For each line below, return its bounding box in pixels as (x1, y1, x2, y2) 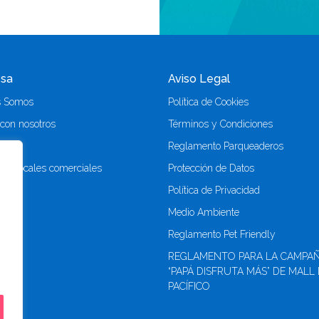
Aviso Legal (168, 71, 230, 85)
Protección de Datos (168, 162, 254, 174)
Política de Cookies (168, 95, 249, 108)
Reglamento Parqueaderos (168, 140, 283, 152)
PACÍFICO (168, 280, 210, 292)
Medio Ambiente (168, 206, 239, 218)
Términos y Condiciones (168, 117, 273, 130)
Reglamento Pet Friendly (168, 228, 276, 240)
